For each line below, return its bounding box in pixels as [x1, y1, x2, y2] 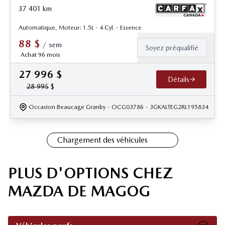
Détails [167, 75, 189, 84]
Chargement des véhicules [57, 135, 148, 145]
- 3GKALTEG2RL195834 [146, 103, 208, 111]
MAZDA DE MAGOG [8, 182, 150, 200]
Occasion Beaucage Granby [29, 103, 105, 111]
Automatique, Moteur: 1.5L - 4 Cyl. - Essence [19, 24, 142, 32]
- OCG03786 [107, 103, 144, 111]
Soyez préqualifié [146, 44, 198, 52]
